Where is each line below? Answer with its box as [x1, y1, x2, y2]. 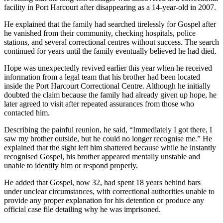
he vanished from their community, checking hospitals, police [4, 29, 196, 38]
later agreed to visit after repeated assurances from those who [4, 100, 194, 109]
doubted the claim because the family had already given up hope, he [4, 91, 217, 100]
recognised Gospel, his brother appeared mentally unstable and [4, 152, 200, 161]
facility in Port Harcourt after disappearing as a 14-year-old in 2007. [4, 3, 216, 12]
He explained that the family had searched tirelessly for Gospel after [4, 20, 216, 29]
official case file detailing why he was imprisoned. [4, 205, 161, 214]
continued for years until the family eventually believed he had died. [4, 47, 217, 56]
